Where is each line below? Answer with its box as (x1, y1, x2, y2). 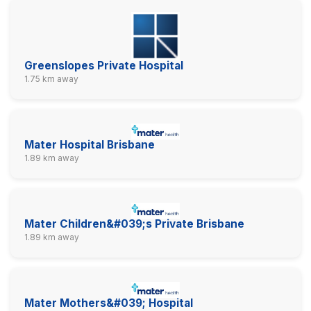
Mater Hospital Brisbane (24, 137, 155, 151)
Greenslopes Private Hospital (24, 58, 183, 72)
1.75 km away (24, 73, 78, 84)
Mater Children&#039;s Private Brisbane (24, 217, 244, 231)
